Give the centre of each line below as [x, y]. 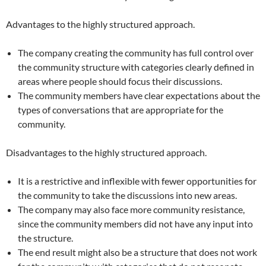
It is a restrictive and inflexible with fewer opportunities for [137, 181]
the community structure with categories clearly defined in [136, 67]
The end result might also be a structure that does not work [137, 252]
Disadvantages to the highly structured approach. [106, 152]
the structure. [45, 238]
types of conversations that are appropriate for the [121, 110]
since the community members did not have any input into [135, 224]
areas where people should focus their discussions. [120, 81]
